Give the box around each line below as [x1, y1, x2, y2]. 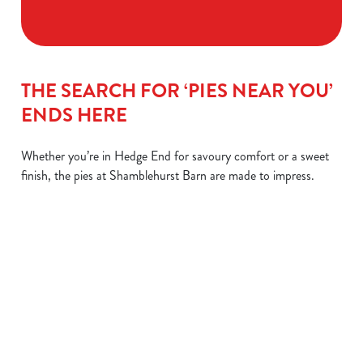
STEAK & [21, 327, 96, 354]
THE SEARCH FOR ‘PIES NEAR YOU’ [21, 77, 333, 105]
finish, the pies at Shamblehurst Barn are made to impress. [21, 166, 314, 185]
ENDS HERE [21, 101, 127, 129]
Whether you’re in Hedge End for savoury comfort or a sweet [21, 147, 329, 165]
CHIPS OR [128, 327, 216, 354]
